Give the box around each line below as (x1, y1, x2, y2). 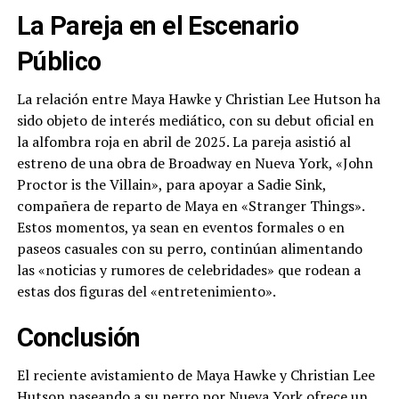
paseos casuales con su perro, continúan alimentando (16, 239, 362, 259)
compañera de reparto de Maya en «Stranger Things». (16, 196, 364, 216)
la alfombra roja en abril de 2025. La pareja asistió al (16, 132, 351, 152)
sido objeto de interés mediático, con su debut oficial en (16, 110, 374, 131)
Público (16, 46, 102, 77)
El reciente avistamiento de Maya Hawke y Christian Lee (16, 365, 375, 386)
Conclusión (16, 322, 141, 354)
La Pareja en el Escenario (16, 11, 299, 42)
